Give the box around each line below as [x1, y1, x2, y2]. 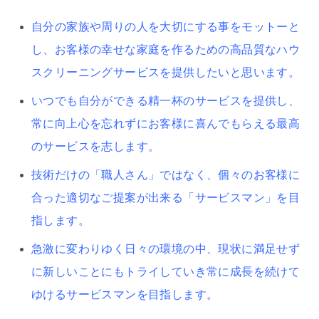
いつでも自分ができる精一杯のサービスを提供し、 [31, 94, 300, 107]
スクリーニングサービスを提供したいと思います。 [31, 66, 300, 78]
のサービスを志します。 [31, 140, 160, 152]
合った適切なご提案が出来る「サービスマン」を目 [31, 191, 300, 204]
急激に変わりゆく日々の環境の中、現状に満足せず [31, 242, 300, 255]
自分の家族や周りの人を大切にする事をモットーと [31, 20, 300, 33]
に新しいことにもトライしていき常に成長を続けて [31, 265, 300, 278]
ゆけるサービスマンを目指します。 [31, 288, 219, 300]
